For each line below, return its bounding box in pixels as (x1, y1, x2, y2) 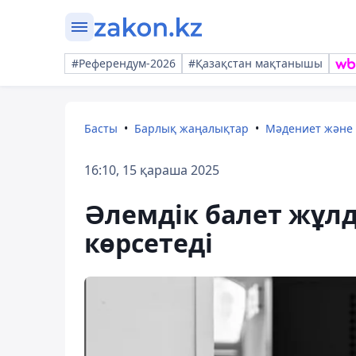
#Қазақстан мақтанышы (188, 56, 323, 71)
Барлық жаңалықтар (134, 121, 249, 136)
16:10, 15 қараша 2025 (84, 161, 219, 179)
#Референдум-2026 (72, 56, 176, 71)
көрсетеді (84, 226, 213, 260)
